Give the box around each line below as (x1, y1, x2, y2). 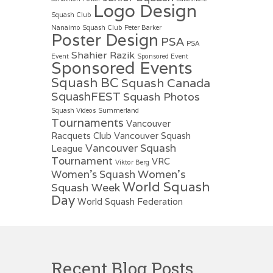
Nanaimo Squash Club (51, 23, 122, 32)
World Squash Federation (77, 195, 183, 207)
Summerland (97, 105, 139, 115)
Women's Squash (51, 167, 135, 181)
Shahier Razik (71, 48, 135, 62)
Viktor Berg (115, 157, 149, 166)
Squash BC (51, 74, 119, 91)
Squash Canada (121, 74, 210, 91)
